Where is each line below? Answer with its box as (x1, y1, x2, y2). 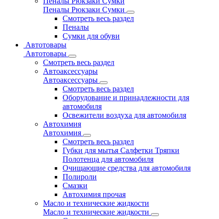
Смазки (63, 181, 88, 190)
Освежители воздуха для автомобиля (63, 111, 186, 119)
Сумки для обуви (63, 32, 120, 40)
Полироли (63, 173, 97, 181)
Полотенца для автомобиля (63, 155, 153, 163)
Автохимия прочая (63, 190, 126, 198)
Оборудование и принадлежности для (63, 93, 189, 102)
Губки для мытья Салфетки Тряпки (63, 146, 179, 154)
